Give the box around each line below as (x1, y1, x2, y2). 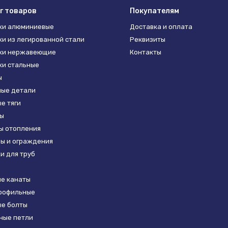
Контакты (130, 48, 162, 56)
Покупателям (130, 7, 180, 15)
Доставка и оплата (130, 23, 193, 31)
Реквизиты (130, 36, 166, 43)
